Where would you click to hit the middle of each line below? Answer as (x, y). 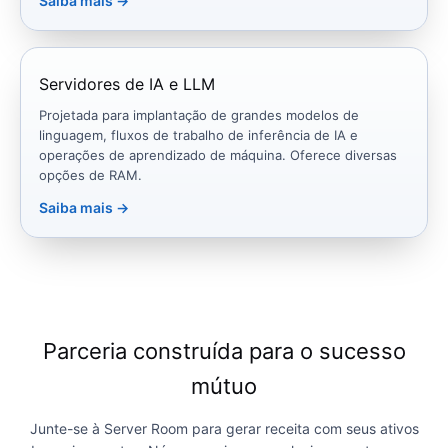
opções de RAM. (90, 175)
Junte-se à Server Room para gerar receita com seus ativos (224, 429)
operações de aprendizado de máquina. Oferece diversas (218, 155)
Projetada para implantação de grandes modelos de (199, 115)
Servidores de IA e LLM (127, 84)
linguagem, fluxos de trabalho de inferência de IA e (198, 135)
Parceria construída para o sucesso (224, 351)
